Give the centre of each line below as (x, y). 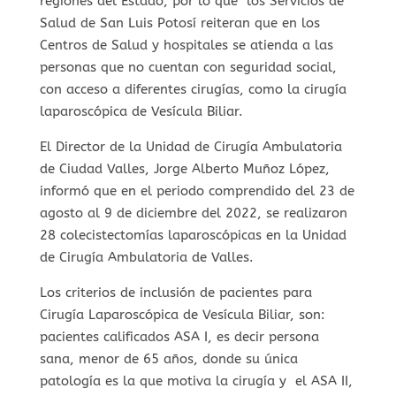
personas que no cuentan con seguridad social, (188, 67)
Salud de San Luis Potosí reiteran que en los (179, 23)
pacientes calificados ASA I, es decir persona (179, 336)
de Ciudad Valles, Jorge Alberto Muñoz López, (184, 168)
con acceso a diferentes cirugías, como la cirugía (193, 89)
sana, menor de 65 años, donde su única (168, 358)
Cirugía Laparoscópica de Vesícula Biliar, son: (182, 314)
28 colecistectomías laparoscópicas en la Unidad (193, 235)
